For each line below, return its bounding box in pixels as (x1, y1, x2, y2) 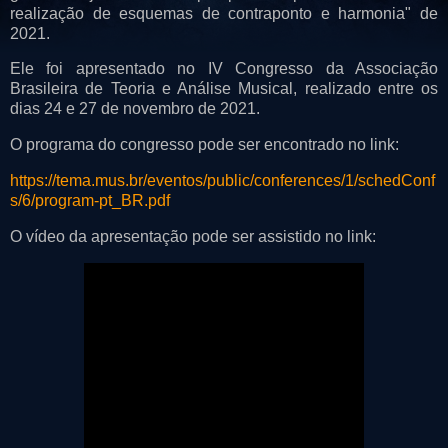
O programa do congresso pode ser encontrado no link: (10, 136, 403, 154)
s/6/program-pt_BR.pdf (10, 192, 170, 210)
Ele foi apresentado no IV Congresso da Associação (10, 60, 438, 78)
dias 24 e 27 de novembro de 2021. (10, 100, 260, 118)
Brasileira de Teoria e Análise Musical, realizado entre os (10, 80, 438, 98)
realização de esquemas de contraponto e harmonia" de (10, 4, 438, 22)
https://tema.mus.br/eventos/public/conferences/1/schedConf (10, 172, 435, 190)
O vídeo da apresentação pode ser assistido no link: (10, 227, 376, 245)
